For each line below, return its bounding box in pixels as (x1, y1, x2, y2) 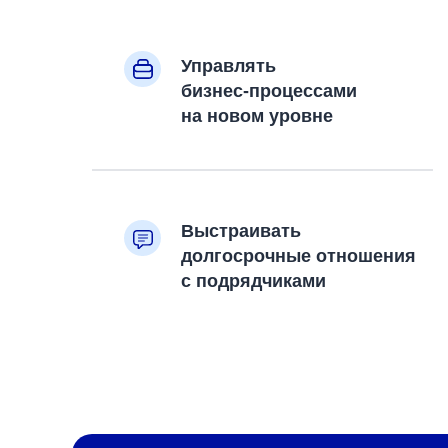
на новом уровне (181, 106, 333, 126)
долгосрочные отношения (181, 246, 416, 266)
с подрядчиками (181, 271, 326, 291)
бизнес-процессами (181, 81, 357, 101)
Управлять (181, 56, 276, 76)
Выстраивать (181, 221, 301, 241)
